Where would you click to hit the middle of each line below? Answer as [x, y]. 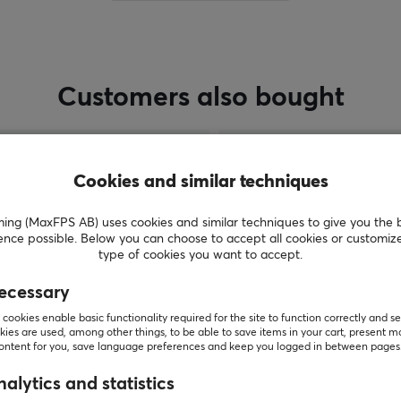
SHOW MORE [200, 333]
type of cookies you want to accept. [200, 255]
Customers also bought [200, 98]
